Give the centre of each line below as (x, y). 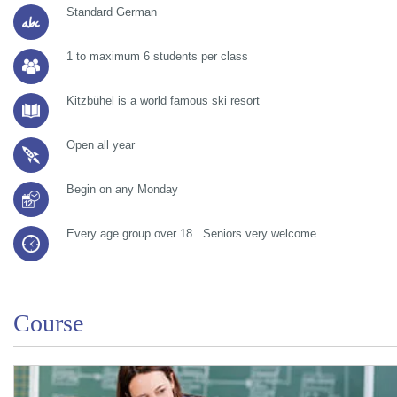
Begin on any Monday (122, 189)
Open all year (101, 144)
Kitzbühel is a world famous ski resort (163, 100)
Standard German (112, 12)
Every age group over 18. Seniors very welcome (191, 233)
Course (48, 323)
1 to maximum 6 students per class (157, 56)
